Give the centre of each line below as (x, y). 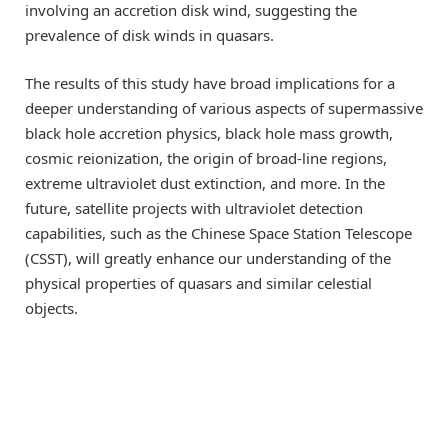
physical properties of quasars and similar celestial (198, 282)
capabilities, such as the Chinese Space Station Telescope (218, 232)
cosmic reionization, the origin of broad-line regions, (206, 157)
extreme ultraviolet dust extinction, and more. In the (205, 182)
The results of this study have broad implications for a (210, 82)
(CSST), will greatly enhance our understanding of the (208, 257)
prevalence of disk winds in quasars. (149, 34)
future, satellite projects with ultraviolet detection (194, 207)
